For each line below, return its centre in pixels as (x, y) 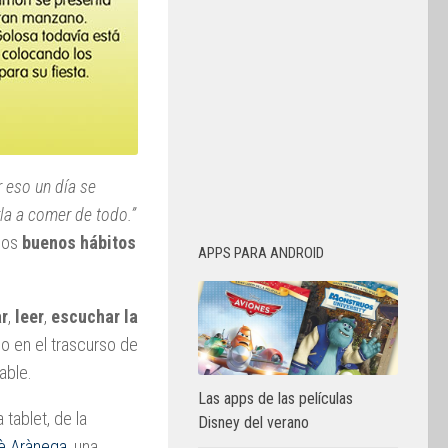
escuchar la (94, 316)
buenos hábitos (79, 242)
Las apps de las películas (275, 399)
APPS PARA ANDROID (261, 253)
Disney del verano (253, 423)
